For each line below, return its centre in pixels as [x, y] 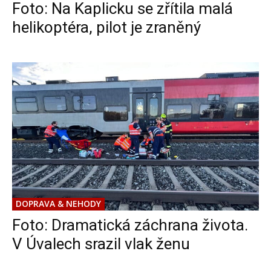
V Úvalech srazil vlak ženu [101, 244]
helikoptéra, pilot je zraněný [106, 28]
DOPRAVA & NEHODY [58, 204]
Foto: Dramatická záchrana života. [130, 225]
